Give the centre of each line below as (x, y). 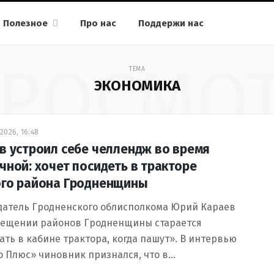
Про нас (98, 23)
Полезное (25, 23)
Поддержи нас (171, 23)
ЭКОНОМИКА (137, 86)
